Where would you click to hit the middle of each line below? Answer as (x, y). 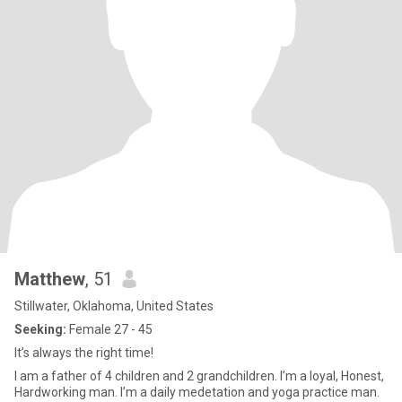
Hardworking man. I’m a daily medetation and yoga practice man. (197, 392)
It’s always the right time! (84, 353)
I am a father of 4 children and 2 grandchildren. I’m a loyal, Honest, (199, 376)
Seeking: (40, 329)
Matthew (50, 279)
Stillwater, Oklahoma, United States (114, 306)
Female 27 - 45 (109, 329)
